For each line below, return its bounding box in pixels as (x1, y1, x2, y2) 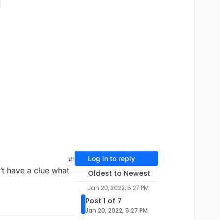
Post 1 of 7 (85, 196, 122, 206)
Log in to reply (87, 154, 135, 163)
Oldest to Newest (87, 168, 150, 179)
